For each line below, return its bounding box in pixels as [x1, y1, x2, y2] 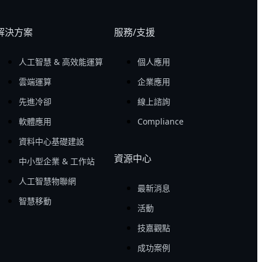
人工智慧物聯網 [18, 175, 76, 187]
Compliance [137, 115, 184, 127]
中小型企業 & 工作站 [18, 155, 95, 167]
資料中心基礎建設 [18, 135, 84, 147]
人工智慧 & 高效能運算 [18, 56, 103, 67]
